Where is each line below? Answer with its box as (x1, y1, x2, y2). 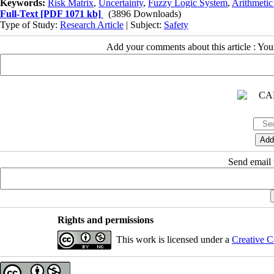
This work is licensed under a (116, 234, 232, 245)
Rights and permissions (57, 214, 154, 225)
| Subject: (124, 19, 164, 30)
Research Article (60, 19, 124, 30)
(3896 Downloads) (108, 8, 181, 19)
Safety (164, 19, 188, 30)
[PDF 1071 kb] (38, 8, 101, 19)
